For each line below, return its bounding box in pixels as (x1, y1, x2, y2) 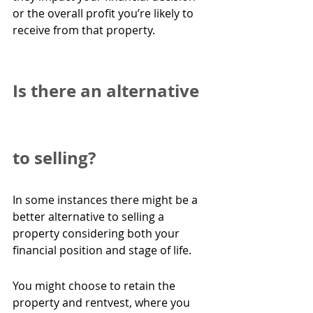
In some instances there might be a (13, 192, 201, 208)
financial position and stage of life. (13, 242, 191, 259)
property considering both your (13, 226, 182, 242)
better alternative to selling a (13, 209, 167, 225)
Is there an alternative (13, 79, 203, 103)
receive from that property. (13, 22, 155, 38)
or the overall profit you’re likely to (13, 6, 196, 22)
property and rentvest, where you (13, 295, 193, 311)
